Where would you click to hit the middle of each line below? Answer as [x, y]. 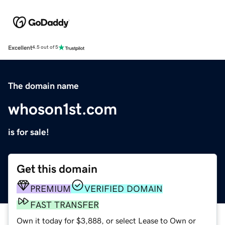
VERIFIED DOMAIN [124, 189]
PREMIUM [50, 189]
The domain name [43, 86]
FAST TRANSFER [65, 205]
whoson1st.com [63, 109]
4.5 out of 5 [45, 47]
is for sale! [29, 132]
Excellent [20, 47]
